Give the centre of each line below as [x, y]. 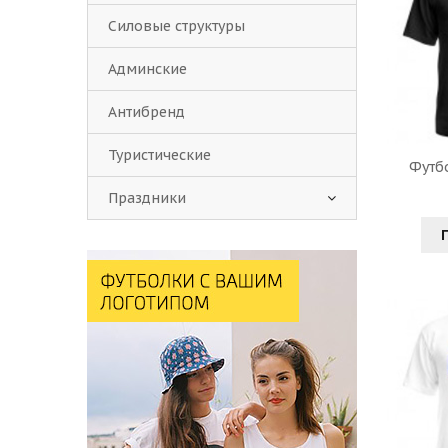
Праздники [147, 198]
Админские [147, 69]
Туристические [159, 155]
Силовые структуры [176, 26]
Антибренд [146, 112]
